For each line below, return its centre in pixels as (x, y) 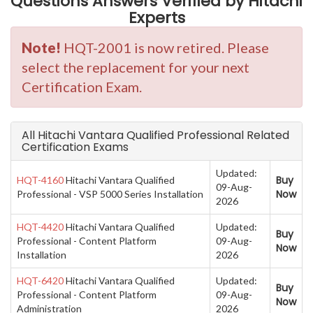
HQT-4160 (40, 180)
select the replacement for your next (136, 67)
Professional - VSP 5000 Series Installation (110, 194)
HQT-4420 (40, 227)
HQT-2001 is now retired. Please (165, 48)
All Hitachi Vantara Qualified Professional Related (155, 136)
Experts (156, 18)
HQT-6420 (40, 281)
